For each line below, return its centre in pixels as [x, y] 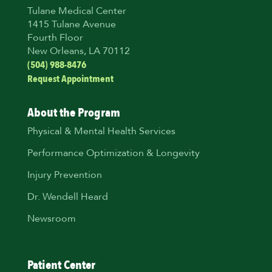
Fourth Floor [55, 39]
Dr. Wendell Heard [67, 198]
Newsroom [51, 219]
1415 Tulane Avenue [71, 25]
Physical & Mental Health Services [101, 132]
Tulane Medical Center [76, 12]
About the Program [73, 113]
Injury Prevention [64, 176]
